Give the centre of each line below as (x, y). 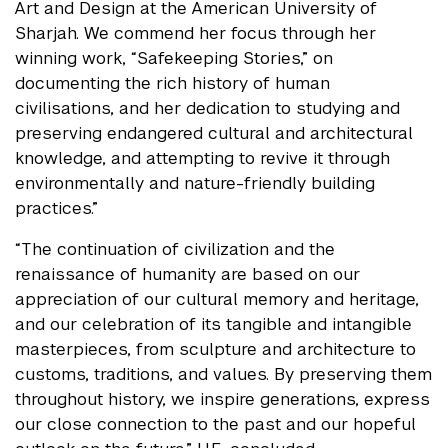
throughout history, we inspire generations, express (222, 398)
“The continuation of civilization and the (175, 248)
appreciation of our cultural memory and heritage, (217, 298)
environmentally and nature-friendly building (195, 182)
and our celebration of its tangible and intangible (213, 323)
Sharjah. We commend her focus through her (195, 32)
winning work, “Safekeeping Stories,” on (174, 57)
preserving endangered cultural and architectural (214, 132)
